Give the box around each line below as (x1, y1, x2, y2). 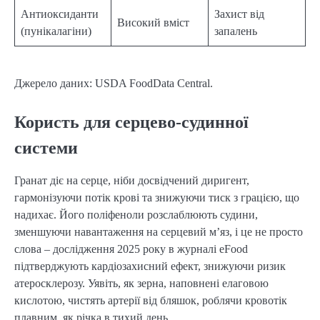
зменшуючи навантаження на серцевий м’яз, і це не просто (14, 226, 303, 239)
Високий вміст (117, 16, 189, 29)
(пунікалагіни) (21, 25, 91, 38)
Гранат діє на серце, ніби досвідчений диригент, (14, 174, 249, 187)
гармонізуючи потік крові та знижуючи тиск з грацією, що (14, 191, 299, 204)
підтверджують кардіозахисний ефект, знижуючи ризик (14, 260, 286, 273)
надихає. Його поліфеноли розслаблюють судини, (14, 209, 258, 221)
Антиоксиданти (21, 8, 99, 21)
